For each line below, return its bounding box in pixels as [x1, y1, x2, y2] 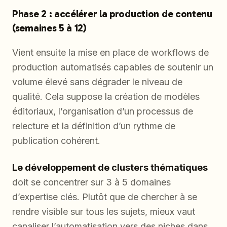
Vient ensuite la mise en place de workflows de [12, 47, 209, 58]
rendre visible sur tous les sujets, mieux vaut [12, 206, 195, 217]
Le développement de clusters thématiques [12, 162, 208, 173]
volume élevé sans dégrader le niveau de [12, 77, 182, 88]
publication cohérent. [12, 135, 100, 146]
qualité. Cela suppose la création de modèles [12, 91, 200, 102]
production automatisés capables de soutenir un [12, 62, 213, 73]
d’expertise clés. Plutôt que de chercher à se [12, 192, 197, 203]
